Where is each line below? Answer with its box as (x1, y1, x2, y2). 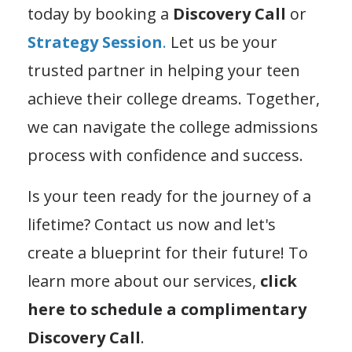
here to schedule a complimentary (27, 298, 306, 320)
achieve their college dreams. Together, (27, 87, 320, 109)
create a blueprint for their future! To (27, 241, 308, 263)
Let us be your (167, 31, 277, 53)
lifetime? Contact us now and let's (27, 213, 276, 235)
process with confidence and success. (27, 144, 303, 166)
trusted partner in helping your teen (27, 59, 300, 81)
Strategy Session (27, 31, 163, 53)
